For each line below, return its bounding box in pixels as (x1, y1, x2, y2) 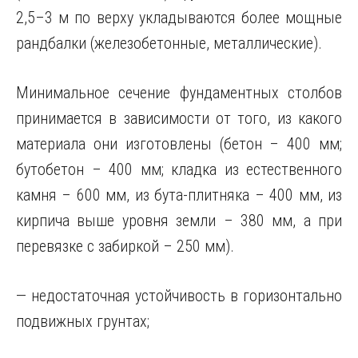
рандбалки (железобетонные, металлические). (16, 34, 322, 53)
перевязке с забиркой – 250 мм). (16, 237, 234, 256)
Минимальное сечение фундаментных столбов (16, 83, 342, 102)
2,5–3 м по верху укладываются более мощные (16, 8, 342, 27)
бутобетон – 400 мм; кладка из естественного (16, 160, 342, 179)
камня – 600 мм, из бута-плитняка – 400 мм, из (16, 185, 342, 205)
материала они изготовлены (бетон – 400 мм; (16, 134, 342, 153)
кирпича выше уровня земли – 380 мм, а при (16, 211, 342, 230)
